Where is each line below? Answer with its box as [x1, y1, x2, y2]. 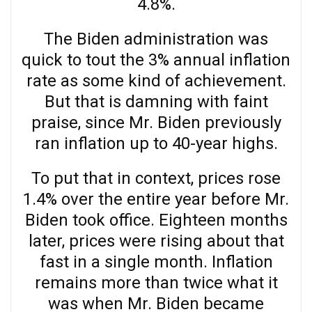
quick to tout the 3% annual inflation [22, 49, 290, 70]
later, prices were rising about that [28, 231, 284, 251]
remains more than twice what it [34, 272, 278, 292]
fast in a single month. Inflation [39, 251, 273, 272]
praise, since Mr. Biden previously [31, 112, 281, 132]
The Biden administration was [44, 29, 268, 49]
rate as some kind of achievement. [26, 70, 286, 91]
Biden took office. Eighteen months [24, 210, 288, 230]
